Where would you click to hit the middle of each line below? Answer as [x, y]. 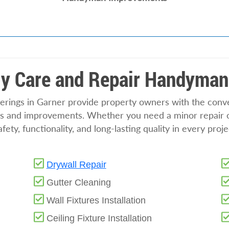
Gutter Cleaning [78, 182]
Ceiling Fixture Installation [99, 218]
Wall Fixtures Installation [96, 200]
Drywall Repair [76, 164]
